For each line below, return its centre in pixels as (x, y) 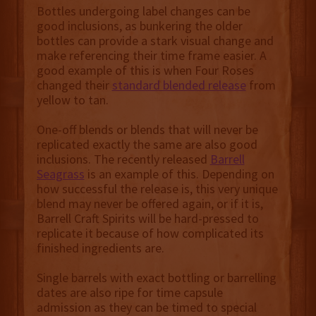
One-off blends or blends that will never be (147, 130)
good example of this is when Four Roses (145, 71)
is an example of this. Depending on (179, 174)
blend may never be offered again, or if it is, (150, 204)
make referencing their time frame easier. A (151, 56)
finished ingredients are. (100, 248)
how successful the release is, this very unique (157, 189)
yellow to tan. (72, 100)
